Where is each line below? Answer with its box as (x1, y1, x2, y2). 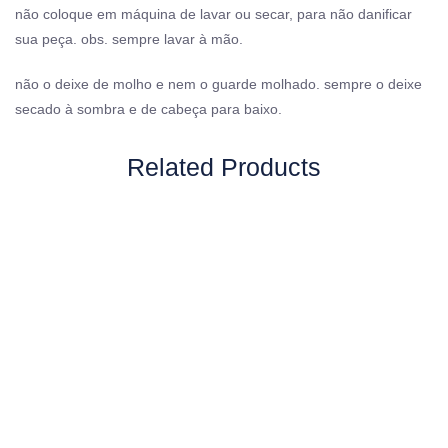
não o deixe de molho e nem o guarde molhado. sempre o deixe (15, 75, 422, 92)
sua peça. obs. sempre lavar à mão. (15, 30, 243, 47)
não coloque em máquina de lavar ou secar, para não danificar (15, 5, 412, 22)
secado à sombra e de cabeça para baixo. (15, 100, 282, 117)
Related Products (127, 152, 321, 181)
